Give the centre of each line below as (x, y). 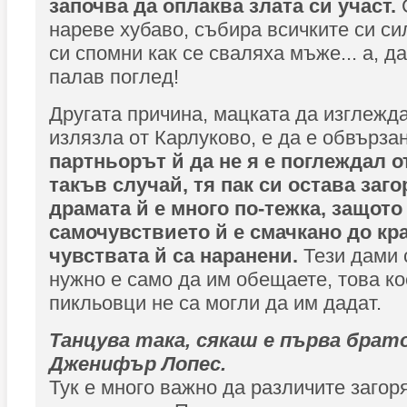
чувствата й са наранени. (176, 256)
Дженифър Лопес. (138, 364)
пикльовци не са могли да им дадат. (215, 303)
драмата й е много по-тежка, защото (226, 208)
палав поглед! (114, 77)
